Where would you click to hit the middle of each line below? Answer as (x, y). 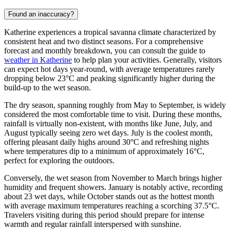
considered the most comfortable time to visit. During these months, (113, 114)
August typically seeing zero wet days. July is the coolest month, (108, 132)
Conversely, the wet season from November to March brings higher (113, 178)
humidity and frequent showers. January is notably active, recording (113, 187)
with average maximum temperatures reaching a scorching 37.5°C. (112, 205)
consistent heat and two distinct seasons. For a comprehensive (104, 41)
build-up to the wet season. (47, 87)
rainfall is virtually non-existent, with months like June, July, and (108, 123)
